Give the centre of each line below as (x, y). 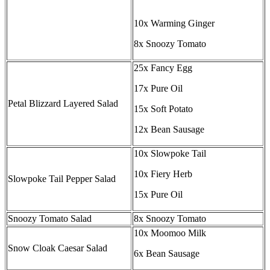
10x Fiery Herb (163, 174)
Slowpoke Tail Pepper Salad (62, 179)
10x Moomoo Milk (170, 233)
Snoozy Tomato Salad (50, 219)
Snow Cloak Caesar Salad (58, 248)
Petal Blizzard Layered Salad (63, 104)
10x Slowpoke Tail (170, 154)
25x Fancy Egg (163, 68)
